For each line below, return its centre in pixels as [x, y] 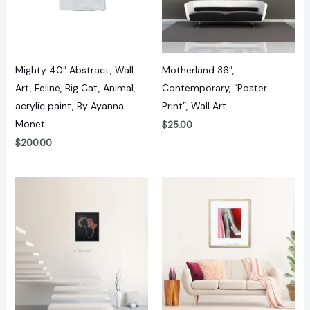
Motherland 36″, [198, 70]
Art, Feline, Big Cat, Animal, [75, 88]
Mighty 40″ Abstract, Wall [74, 70]
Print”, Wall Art [194, 106]
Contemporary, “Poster [215, 88]
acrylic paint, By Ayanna [69, 106]
